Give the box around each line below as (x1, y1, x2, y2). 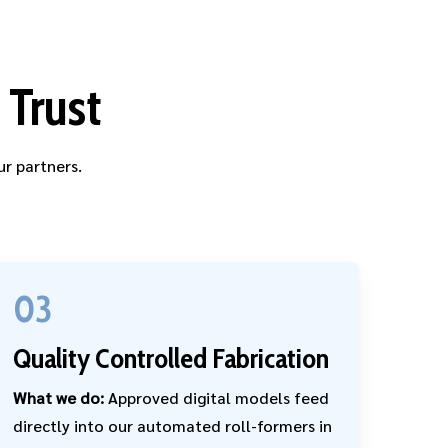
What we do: (13, 387, 105, 409)
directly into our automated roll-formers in (13, 415, 333, 437)
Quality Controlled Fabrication (13, 341, 330, 376)
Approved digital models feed (104, 387, 330, 409)
